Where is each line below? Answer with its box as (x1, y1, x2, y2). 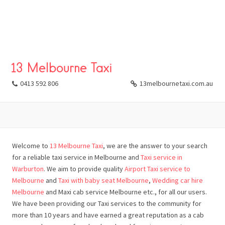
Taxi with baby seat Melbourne (58, 176, 149, 185)
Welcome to (12, 141, 50, 150)
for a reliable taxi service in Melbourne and (12, 153, 141, 162)
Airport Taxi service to (125, 164, 190, 173)
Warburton (12, 164, 44, 173)
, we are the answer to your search (103, 141, 207, 150)
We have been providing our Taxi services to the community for (12, 199, 201, 208)
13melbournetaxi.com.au (140, 79, 213, 88)
